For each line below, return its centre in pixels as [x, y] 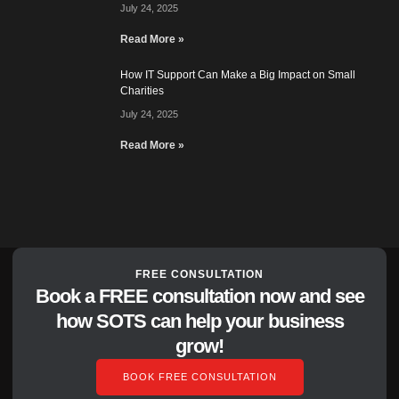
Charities [142, 91]
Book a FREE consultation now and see [199, 297]
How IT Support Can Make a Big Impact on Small [238, 75]
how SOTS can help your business [199, 322]
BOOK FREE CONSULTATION [199, 377]
